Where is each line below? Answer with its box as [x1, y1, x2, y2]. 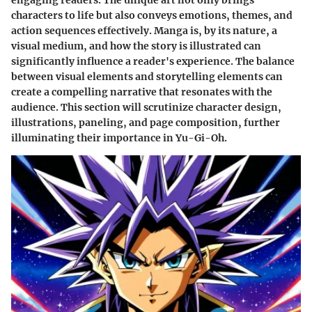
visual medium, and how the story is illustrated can [11, 40, 261, 53]
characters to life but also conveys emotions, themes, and [11, 9, 292, 22]
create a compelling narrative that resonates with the [11, 86, 272, 99]
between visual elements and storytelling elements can [11, 70, 283, 84]
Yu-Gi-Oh [175, 132, 224, 145]
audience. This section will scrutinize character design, [11, 101, 281, 114]
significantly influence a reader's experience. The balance [11, 55, 295, 68]
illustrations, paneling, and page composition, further [11, 116, 280, 130]
